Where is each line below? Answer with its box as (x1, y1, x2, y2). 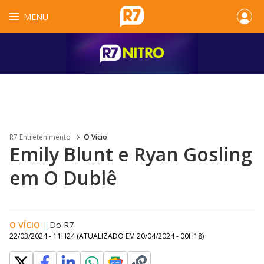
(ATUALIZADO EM (77, 231, 137, 241)
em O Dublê (9, 165, 117, 190)
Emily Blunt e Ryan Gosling (9, 141, 252, 167)
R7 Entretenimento (9, 132, 71, 142)
